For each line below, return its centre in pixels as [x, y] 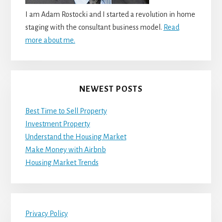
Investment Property [57, 124]
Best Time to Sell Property [66, 111]
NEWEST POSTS [111, 89]
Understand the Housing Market [76, 137]
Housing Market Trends [62, 163]
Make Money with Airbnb [65, 150]
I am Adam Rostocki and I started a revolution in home [110, 14]
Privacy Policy [46, 213]
